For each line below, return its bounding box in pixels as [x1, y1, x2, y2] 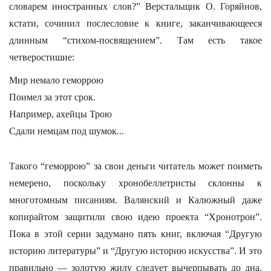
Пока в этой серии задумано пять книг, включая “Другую [9, 229, 262, 239]
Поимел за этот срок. [9, 92, 96, 102]
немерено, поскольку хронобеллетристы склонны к [9, 178, 262, 188]
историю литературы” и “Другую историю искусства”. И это [9, 246, 262, 256]
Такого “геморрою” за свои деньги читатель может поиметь [9, 161, 262, 171]
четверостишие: [9, 52, 74, 62]
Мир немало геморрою [9, 75, 103, 85]
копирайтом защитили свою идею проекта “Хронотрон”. [9, 212, 262, 222]
